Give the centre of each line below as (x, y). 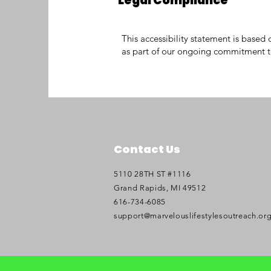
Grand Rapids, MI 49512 (160, 188)
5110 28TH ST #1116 (152, 174)
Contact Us (147, 149)
